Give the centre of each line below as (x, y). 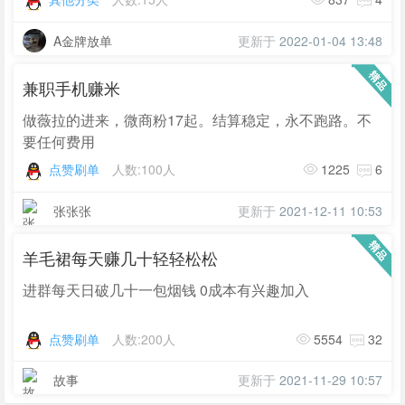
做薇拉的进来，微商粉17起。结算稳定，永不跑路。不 (197, 119)
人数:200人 (144, 339)
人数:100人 (144, 169)
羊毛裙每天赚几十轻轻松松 (120, 257)
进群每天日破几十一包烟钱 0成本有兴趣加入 (166, 289)
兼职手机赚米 (71, 87)
